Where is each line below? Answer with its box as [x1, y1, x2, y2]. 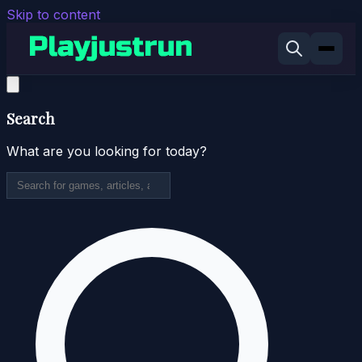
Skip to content [6, 6, 100, 23]
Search [6, 107, 55, 128]
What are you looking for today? [6, 143, 207, 160]
